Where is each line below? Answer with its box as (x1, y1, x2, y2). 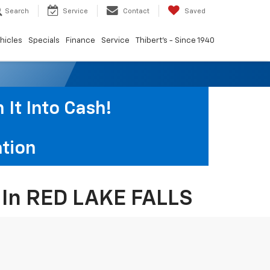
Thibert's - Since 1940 (136, 37, 215, 45)
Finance (66, 37, 95, 45)
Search (5, 8, 29, 15)
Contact (123, 8, 149, 15)
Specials (28, 37, 60, 45)
